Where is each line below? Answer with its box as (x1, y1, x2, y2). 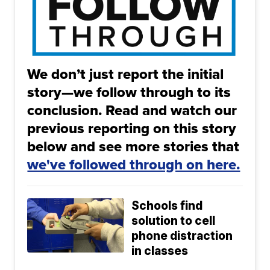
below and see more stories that (27, 136, 240, 157)
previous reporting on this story (27, 118, 237, 139)
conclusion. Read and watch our (27, 99, 237, 121)
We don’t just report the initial (27, 63, 224, 85)
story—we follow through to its (27, 81, 231, 103)
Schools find (131, 199, 203, 213)
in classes (131, 244, 189, 259)
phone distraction (131, 229, 233, 243)
